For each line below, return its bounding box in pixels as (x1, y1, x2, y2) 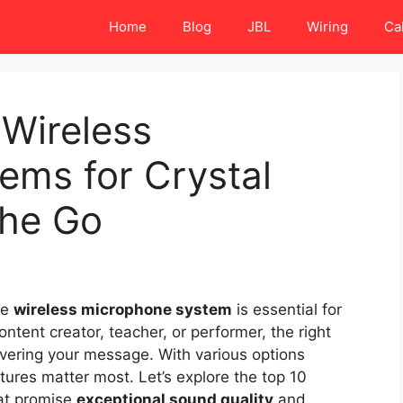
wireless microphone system (13, 300, 232, 319)
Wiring (307, 18, 348, 35)
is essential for (232, 300, 342, 319)
